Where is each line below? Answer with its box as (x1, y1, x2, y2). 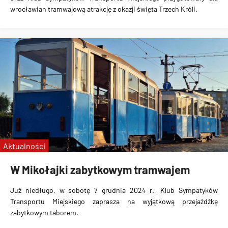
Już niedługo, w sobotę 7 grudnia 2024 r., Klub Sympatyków (10, 186, 218, 194)
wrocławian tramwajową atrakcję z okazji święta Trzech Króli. (10, 5, 197, 13)
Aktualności (3, 141, 45, 151)
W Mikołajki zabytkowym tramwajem (10, 163, 190, 176)
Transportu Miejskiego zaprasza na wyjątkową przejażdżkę (10, 197, 218, 206)
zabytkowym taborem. (10, 208, 78, 217)
